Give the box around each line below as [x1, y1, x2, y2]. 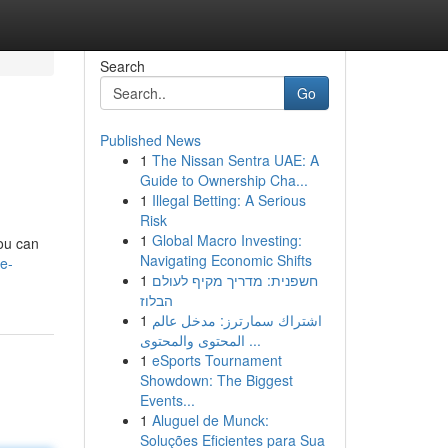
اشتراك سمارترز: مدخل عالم [151, 310, 322, 330]
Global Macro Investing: [151, 230, 302, 250]
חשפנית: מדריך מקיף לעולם [151, 270, 318, 290]
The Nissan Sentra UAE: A [151, 150, 319, 170]
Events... [139, 390, 195, 410]
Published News [99, 130, 201, 150]
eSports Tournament [151, 350, 282, 370]
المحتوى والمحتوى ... [244, 330, 261, 350]
